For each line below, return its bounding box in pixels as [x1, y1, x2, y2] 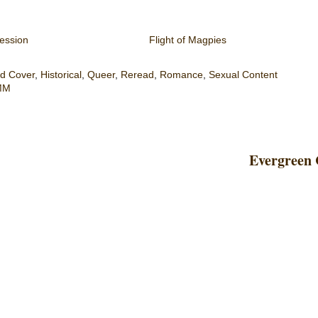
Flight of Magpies [148, 34, 226, 45]
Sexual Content [209, 70, 278, 80]
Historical [40, 70, 82, 80]
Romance [160, 70, 203, 80]
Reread [121, 70, 154, 80]
